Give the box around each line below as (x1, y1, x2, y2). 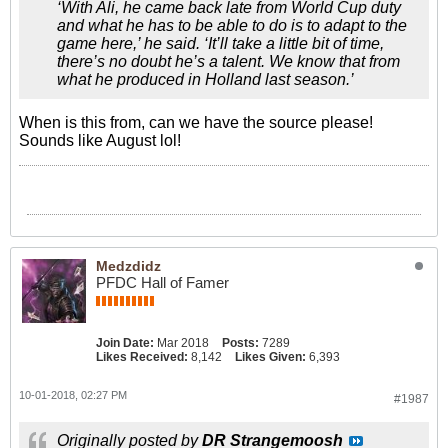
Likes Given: (235, 350, 306, 364)
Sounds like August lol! (19, 132, 181, 149)
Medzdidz (96, 258, 161, 274)
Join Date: (96, 336, 154, 350)
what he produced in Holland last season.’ (57, 71, 354, 88)
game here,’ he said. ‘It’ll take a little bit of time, (57, 35, 384, 52)
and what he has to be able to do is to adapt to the (57, 17, 407, 34)
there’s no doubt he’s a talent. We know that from (57, 53, 400, 70)
